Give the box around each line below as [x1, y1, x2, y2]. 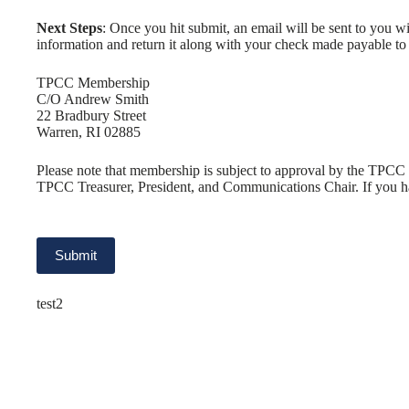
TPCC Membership [37, 74, 150, 90]
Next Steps [37, 19, 102, 36]
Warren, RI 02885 [37, 123, 141, 140]
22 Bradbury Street [37, 107, 146, 123]
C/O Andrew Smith [37, 90, 149, 107]
